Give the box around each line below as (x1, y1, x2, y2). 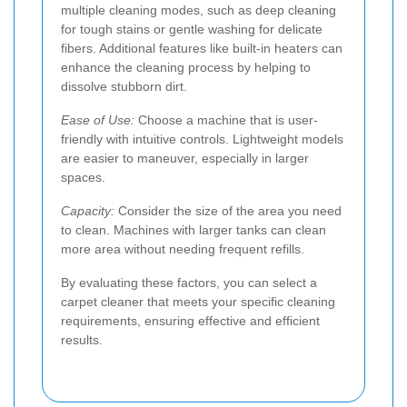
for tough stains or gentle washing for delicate (61, 21, 323, 36)
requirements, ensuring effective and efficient (61, 313, 320, 328)
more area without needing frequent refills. (61, 241, 304, 256)
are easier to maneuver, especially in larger (61, 150, 309, 165)
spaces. (61, 169, 105, 184)
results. (61, 332, 103, 347)
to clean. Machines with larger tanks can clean (61, 222, 326, 237)
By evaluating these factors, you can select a (61, 274, 317, 290)
